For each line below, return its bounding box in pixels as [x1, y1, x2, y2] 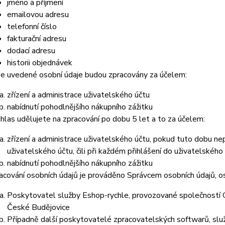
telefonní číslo [7, 21, 57, 32]
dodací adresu [7, 45, 55, 56]
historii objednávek [7, 57, 72, 68]
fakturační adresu [7, 33, 66, 44]
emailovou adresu [7, 9, 69, 20]
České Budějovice [7, 202, 70, 213]
